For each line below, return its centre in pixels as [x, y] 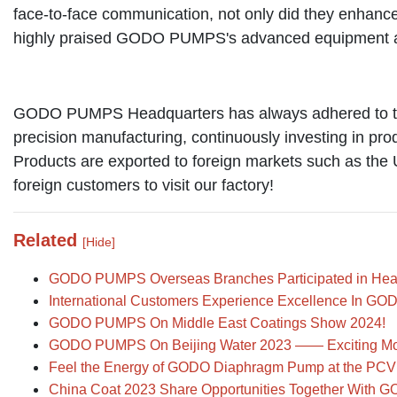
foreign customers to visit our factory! [144, 185]
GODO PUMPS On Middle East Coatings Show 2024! [217, 323]
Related [48, 240]
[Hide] [99, 241]
